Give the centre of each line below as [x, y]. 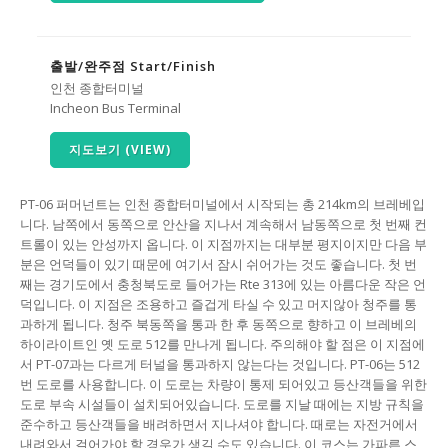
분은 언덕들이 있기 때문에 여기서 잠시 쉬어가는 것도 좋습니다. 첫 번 [218, 263]
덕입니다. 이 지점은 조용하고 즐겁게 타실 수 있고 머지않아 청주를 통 [218, 303]
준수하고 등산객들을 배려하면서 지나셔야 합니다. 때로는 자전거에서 [219, 423]
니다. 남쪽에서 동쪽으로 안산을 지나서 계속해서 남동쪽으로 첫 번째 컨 [223, 223]
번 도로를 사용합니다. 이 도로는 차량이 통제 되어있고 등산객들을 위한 [223, 383]
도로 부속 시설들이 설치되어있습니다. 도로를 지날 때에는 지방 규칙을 [222, 403]
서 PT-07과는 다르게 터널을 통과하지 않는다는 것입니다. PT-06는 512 [220, 363]
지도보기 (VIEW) [120, 149]
